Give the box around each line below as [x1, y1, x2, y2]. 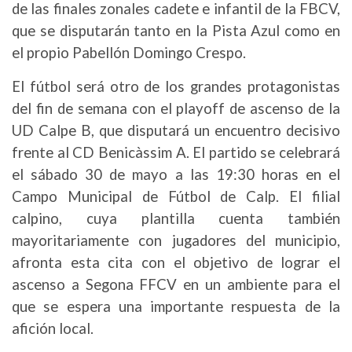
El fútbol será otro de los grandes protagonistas [12, 78, 340, 95]
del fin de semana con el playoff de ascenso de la [12, 100, 340, 117]
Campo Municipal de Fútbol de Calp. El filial [12, 188, 340, 205]
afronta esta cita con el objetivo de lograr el [12, 254, 340, 271]
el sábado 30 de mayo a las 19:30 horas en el [12, 166, 340, 183]
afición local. [12, 320, 93, 337]
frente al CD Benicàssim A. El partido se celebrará [12, 144, 340, 161]
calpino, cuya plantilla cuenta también [12, 210, 340, 227]
